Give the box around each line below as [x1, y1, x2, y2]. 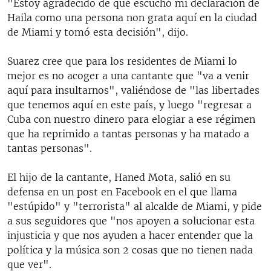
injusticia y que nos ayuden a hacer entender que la [7, 229, 253, 241]
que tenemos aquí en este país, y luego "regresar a [7, 99, 252, 111]
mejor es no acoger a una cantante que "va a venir [7, 70, 249, 82]
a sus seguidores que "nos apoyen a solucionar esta [7, 215, 255, 227]
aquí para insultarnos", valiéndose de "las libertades [7, 84, 260, 96]
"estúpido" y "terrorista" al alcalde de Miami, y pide [7, 200, 262, 212]
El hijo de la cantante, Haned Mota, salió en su [7, 171, 230, 183]
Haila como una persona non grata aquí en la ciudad [7, 11, 257, 24]
